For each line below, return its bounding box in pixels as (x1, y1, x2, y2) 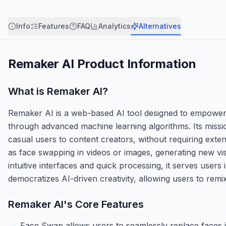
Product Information (74, 56, 196, 71)
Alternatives (139, 21, 181, 30)
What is (8, 85, 47, 97)
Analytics (98, 21, 131, 30)
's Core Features (64, 198, 144, 210)
